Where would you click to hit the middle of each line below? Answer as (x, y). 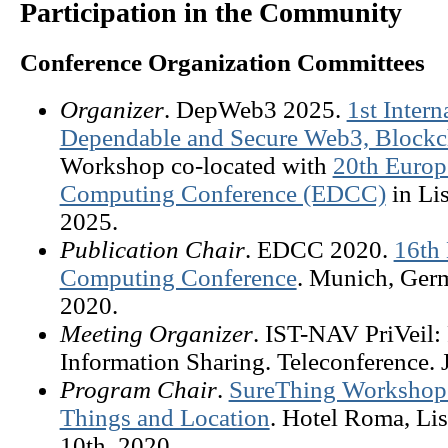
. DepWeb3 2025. (255, 109)
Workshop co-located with (196, 165)
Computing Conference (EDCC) (222, 193)
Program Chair (138, 389)
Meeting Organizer (156, 333)
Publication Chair (152, 249)
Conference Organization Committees (222, 62)
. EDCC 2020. (319, 249)
